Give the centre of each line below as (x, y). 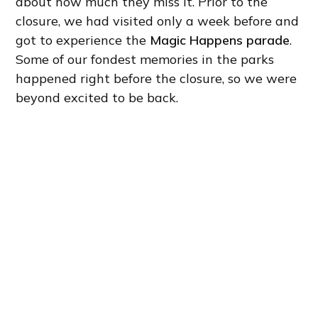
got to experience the (83, 40)
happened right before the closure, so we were (157, 79)
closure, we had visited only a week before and (158, 21)
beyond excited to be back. (97, 98)
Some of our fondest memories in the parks (145, 60)
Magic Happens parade (220, 40)
